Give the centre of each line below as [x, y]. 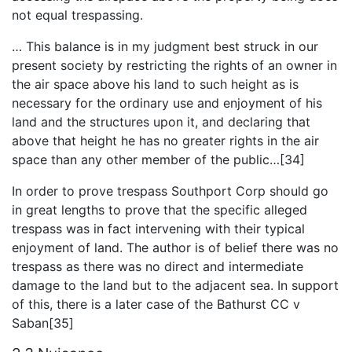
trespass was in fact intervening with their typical [158, 228]
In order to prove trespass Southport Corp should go [170, 191]
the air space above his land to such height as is [155, 84]
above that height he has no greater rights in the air [165, 140]
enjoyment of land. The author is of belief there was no [175, 247]
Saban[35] [43, 323]
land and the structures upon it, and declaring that [161, 121]
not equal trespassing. [77, 15]
